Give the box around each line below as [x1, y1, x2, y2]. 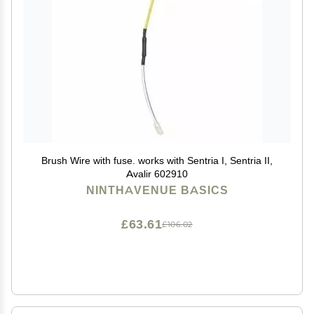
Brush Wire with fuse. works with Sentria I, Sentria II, [41, 154, 273, 167]
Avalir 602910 [126, 168, 188, 180]
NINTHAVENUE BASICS [86, 184, 228, 197]
